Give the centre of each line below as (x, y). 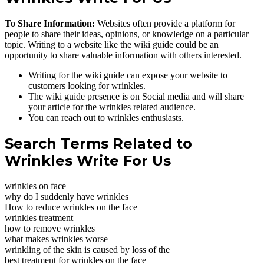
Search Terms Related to (98, 143)
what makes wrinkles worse (56, 239)
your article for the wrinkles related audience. (112, 107)
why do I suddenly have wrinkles (67, 196)
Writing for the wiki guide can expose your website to (128, 75)
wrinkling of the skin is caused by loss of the (87, 249)
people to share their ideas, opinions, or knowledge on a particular (127, 34)
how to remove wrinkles (50, 228)
